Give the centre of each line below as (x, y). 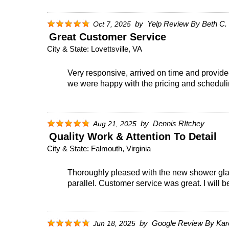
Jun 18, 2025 (114, 223)
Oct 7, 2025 (112, 24)
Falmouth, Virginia (121, 148)
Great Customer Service (108, 37)
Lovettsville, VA (117, 49)
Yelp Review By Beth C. (187, 24)
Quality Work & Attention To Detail (133, 136)
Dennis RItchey (179, 123)
